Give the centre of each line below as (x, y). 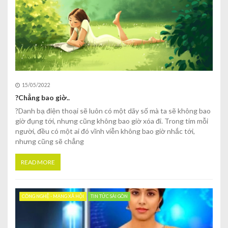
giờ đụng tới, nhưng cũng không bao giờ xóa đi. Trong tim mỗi (112, 121)
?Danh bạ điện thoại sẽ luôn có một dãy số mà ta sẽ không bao (113, 111)
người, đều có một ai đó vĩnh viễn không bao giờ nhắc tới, (105, 131)
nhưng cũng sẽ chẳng (50, 141)
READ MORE (38, 162)
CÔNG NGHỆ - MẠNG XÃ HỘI (53, 196)
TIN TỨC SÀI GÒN (109, 196)
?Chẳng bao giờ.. (42, 98)
